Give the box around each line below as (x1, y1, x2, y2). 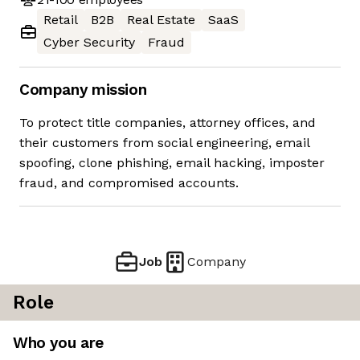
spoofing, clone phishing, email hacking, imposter (19, 155, 325, 171)
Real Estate (127, 12, 195, 28)
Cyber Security (43, 35, 135, 51)
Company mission (19, 80, 147, 100)
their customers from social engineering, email (19, 135, 309, 151)
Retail (43, 12, 78, 28)
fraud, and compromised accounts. (19, 175, 239, 191)
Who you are (13, 333, 104, 353)
